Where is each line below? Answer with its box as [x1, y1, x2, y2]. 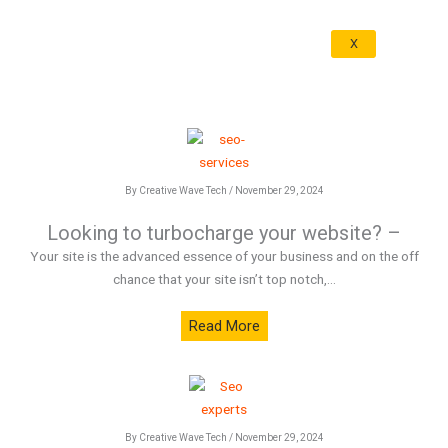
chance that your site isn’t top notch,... [112, 271, 336, 287]
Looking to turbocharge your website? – [47, 221, 401, 245]
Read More [188, 317, 260, 335]
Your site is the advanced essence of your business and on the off [29, 248, 419, 264]
